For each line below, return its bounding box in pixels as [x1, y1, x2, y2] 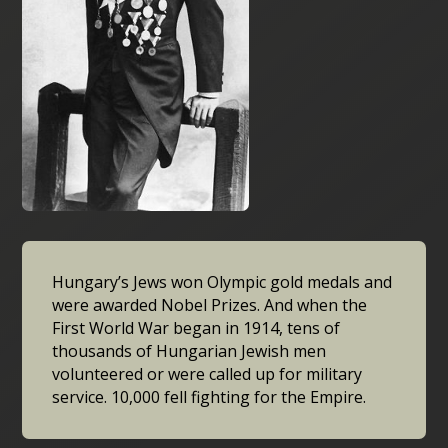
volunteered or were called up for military [52, 363, 363, 386]
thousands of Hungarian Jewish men [52, 340, 327, 363]
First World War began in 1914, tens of [52, 317, 341, 340]
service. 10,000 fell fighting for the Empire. [52, 386, 367, 409]
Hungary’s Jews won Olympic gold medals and [52, 271, 393, 294]
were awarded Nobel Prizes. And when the [52, 294, 368, 317]
